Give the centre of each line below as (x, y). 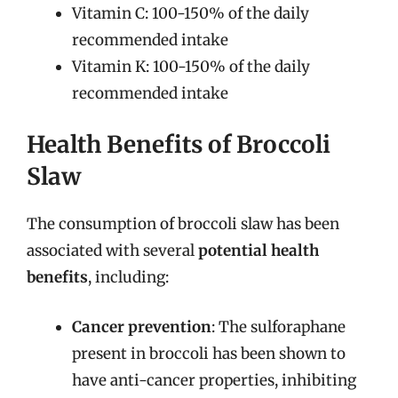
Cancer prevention (142, 326)
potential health (259, 251)
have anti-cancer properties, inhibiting (214, 380)
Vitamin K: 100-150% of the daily (191, 66)
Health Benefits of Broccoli (179, 144)
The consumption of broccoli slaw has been (183, 224)
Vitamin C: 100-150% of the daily (191, 13)
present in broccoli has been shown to (209, 353)
